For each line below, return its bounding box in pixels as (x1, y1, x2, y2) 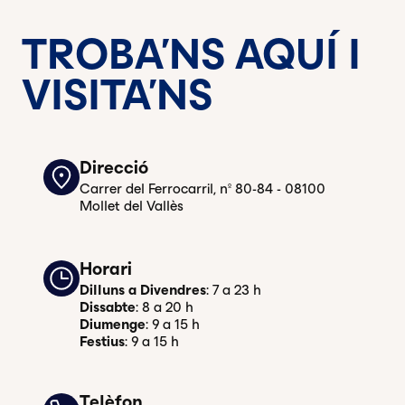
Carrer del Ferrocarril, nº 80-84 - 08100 (80, 181, 325, 197)
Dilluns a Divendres (80, 282, 206, 298)
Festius (80, 334, 125, 350)
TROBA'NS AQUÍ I (22, 31, 361, 79)
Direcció (80, 157, 148, 178)
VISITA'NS (22, 71, 212, 119)
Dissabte (80, 299, 136, 316)
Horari (80, 259, 132, 279)
